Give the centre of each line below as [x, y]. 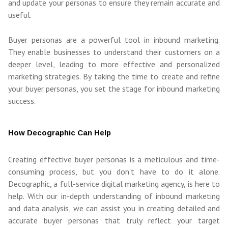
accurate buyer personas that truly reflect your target [114, 221]
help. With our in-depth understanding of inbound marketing [114, 196]
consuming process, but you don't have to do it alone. [114, 172]
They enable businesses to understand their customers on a [114, 52]
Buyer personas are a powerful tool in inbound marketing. [114, 40]
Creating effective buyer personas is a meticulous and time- [114, 160]
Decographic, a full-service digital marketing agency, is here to [114, 184]
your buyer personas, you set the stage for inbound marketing [114, 89]
